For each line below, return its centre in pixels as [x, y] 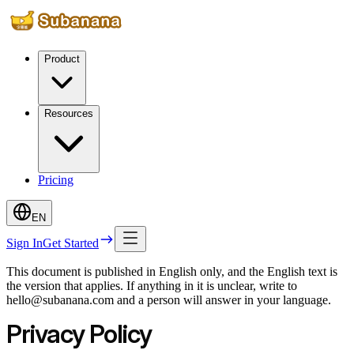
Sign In [24, 243]
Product [62, 59]
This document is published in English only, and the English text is [172, 271]
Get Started [71, 243]
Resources [69, 113]
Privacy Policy [79, 334]
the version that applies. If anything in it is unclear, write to [152, 286]
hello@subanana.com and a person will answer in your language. [169, 300]
